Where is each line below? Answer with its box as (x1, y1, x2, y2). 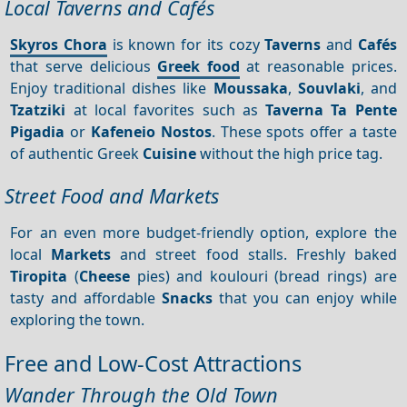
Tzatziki (10, 99, 66, 120)
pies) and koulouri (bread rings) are (130, 265, 397, 286)
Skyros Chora (10, 34, 108, 55)
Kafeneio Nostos (90, 121, 212, 142)
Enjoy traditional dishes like (10, 77, 213, 98)
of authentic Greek (10, 143, 144, 164)
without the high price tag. (196, 143, 383, 164)
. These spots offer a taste (211, 121, 397, 142)
